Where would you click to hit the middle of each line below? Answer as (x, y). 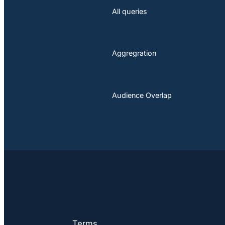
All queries (130, 11)
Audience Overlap (142, 95)
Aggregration (134, 53)
